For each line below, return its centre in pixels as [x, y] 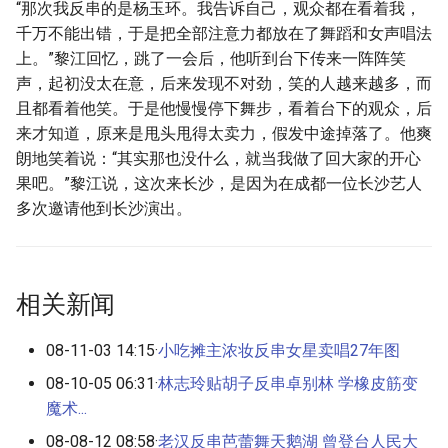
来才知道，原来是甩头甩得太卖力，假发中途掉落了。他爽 [224, 133]
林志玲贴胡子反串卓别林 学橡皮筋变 [288, 383]
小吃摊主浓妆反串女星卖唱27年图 [279, 350]
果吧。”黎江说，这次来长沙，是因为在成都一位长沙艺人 [219, 183]
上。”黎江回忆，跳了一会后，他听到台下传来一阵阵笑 [211, 58]
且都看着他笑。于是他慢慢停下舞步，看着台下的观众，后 [224, 108]
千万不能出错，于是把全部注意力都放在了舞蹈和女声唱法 [224, 33]
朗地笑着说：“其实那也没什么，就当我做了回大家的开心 [218, 158]
